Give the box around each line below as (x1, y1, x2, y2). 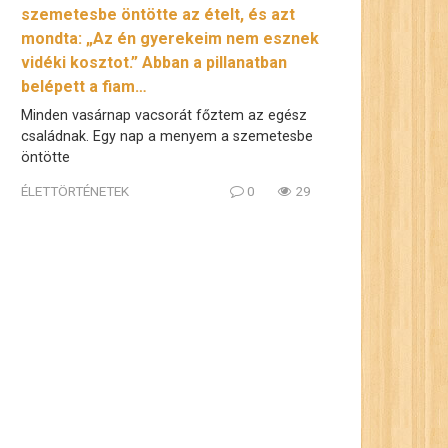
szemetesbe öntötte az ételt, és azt (21, 5, 295, 25)
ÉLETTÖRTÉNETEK (21, 182, 129, 199)
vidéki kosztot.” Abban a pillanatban (21, 53, 287, 73)
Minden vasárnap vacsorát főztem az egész (21, 107, 307, 125)
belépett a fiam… (21, 77, 147, 97)
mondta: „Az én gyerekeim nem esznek (21, 29, 319, 49)
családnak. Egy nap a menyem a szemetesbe (21, 128, 313, 146)
